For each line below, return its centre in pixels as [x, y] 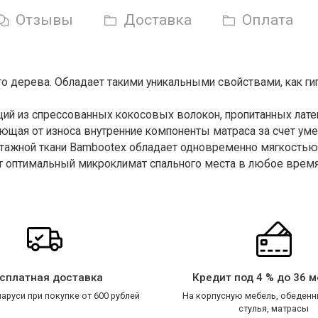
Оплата [268, 20]
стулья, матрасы [274, 308]
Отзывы [44, 20]
